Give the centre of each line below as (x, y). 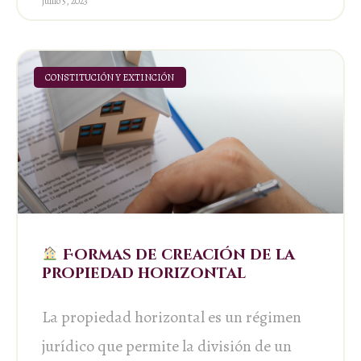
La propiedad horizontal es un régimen (172, 317)
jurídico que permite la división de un (167, 346)
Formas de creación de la (176, 255)
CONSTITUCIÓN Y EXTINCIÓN (110, 77)
